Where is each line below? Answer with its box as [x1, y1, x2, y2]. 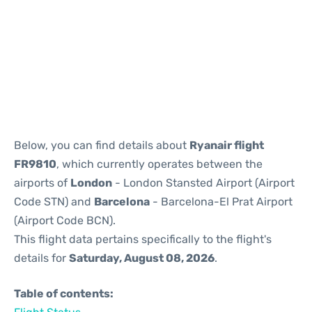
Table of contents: [14, 287, 114, 300]
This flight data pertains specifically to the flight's [14, 233, 272, 246]
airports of [14, 176, 70, 189]
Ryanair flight [189, 139, 264, 152]
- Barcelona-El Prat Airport [150, 195, 292, 208]
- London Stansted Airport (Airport [112, 176, 295, 189]
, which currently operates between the [56, 157, 263, 171]
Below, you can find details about [14, 139, 189, 152]
